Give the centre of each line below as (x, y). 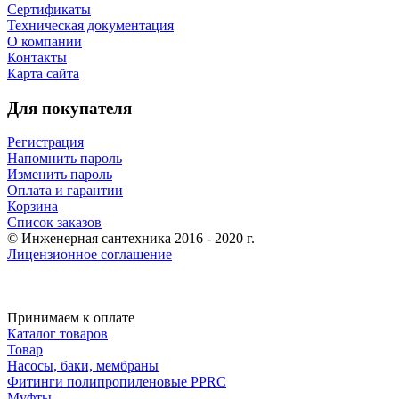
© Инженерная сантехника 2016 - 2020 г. (131, 239)
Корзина (33, 207)
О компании (45, 41)
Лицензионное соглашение (90, 255)
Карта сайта (43, 73)
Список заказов (54, 223)
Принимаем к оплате (71, 318)
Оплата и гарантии (65, 191)
